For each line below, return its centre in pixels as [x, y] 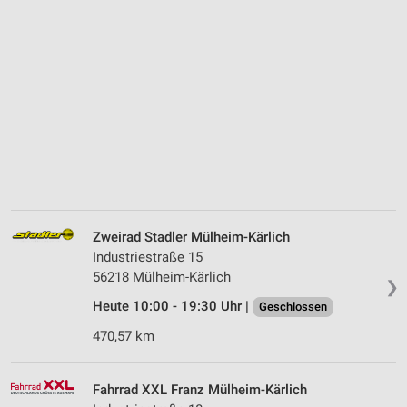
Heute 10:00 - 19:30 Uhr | [173, 307]
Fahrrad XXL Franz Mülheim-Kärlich [200, 390]
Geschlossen [293, 307]
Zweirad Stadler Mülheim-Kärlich [191, 238]
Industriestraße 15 [148, 258]
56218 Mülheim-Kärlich [162, 278]
